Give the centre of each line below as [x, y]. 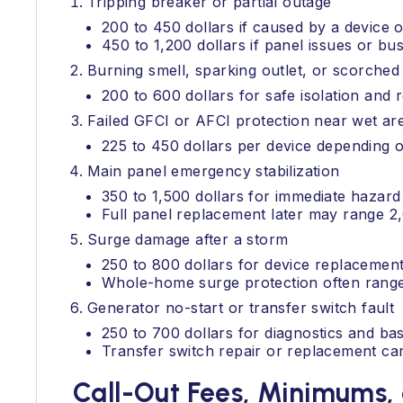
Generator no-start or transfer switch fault [241, 308]
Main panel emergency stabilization [214, 171]
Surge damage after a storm [188, 239]
